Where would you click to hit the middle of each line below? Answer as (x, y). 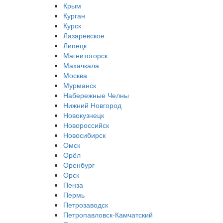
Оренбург (79, 165)
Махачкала (81, 65)
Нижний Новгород (92, 105)
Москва (75, 75)
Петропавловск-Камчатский (108, 215)
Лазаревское (84, 36)
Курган (74, 16)
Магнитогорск (85, 56)
